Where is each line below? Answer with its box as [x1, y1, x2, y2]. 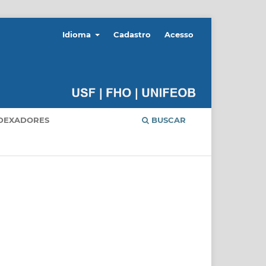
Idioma [62, 29, 93, 39]
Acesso [164, 29, 194, 39]
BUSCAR [149, 115, 186, 125]
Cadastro [113, 29, 151, 39]
